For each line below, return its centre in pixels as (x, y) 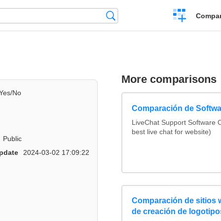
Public (13, 138)
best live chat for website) (172, 132)
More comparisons (169, 79)
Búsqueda (132, 16)
